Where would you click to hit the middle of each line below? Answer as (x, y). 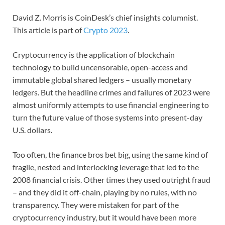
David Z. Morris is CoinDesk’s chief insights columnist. (105, 17)
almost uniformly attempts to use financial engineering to (111, 104)
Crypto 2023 (105, 30)
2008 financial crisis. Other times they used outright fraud (111, 179)
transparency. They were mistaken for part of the (96, 204)
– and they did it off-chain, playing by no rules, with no (105, 192)
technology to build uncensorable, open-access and (100, 67)
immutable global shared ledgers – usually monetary (102, 79)
